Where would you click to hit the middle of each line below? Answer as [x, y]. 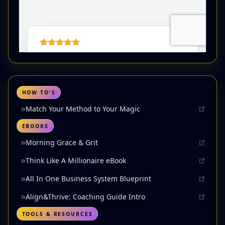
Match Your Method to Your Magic [83, 109]
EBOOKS [35, 126]
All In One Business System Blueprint [88, 179]
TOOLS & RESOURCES [57, 214]
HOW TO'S [39, 93]
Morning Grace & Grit [62, 143]
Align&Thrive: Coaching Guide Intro [85, 197]
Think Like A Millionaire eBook [76, 161]
